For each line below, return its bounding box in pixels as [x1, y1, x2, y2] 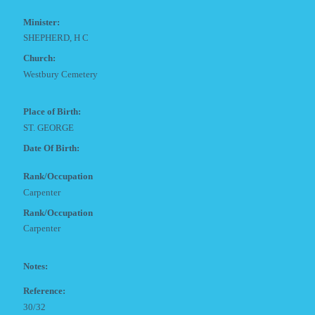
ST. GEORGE [23, 122, 74, 133]
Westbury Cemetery [23, 68, 98, 79]
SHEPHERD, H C [23, 32, 89, 44]
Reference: [23, 285, 65, 297]
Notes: [23, 260, 48, 271]
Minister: [23, 16, 60, 27]
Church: [23, 53, 56, 64]
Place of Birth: [23, 106, 81, 117]
